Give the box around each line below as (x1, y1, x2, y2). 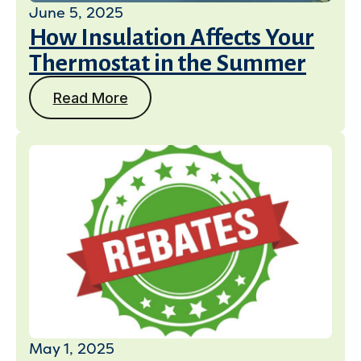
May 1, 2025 (29, 340, 114, 358)
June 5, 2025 (29, 4, 123, 22)
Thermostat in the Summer (29, 50, 306, 76)
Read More (52, 89, 128, 106)
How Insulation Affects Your (29, 24, 314, 50)
